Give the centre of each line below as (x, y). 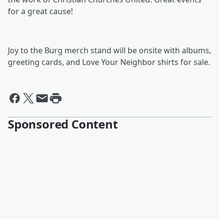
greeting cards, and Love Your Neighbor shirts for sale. (109, 62)
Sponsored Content (63, 124)
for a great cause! (40, 11)
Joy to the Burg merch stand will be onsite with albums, (109, 51)
